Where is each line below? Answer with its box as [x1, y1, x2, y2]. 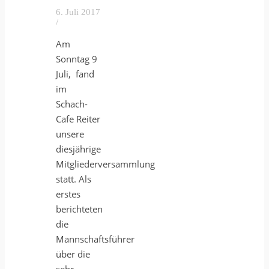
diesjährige [56, 143, 101, 156]
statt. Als [56, 173, 91, 186]
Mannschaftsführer [56, 233, 134, 246]
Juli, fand [56, 68, 94, 80]
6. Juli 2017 [56, 7, 100, 17]
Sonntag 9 [56, 53, 97, 65]
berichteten [56, 203, 103, 216]
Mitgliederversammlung [56, 158, 155, 171]
